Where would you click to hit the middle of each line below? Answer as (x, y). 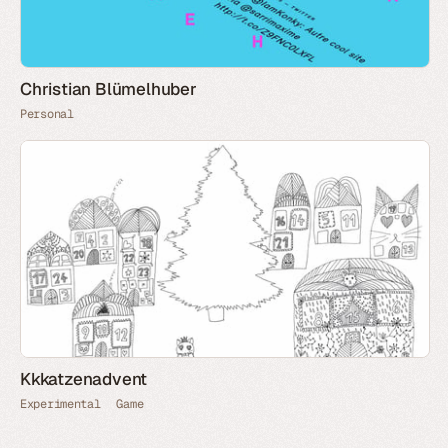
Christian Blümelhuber (108, 89)
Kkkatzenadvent (84, 378)
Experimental (60, 403)
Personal (47, 114)
